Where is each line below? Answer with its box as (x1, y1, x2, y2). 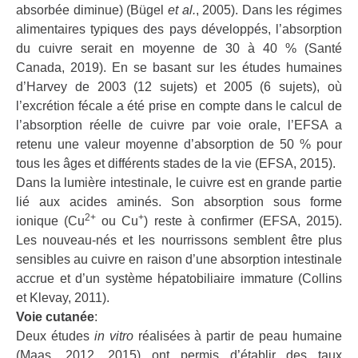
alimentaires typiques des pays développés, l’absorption (16, 22, 342, 37)
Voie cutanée (16, 310, 94, 324)
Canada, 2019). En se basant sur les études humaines (16, 61, 342, 75)
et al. (164, 3, 196, 18)
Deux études (16, 329, 94, 344)
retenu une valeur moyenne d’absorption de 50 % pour (16, 137, 342, 152)
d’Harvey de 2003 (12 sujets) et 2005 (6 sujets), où (16, 80, 342, 94)
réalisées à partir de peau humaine (133, 329, 343, 344)
